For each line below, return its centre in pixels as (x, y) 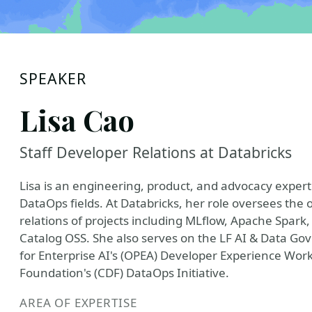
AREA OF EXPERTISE (78, 303)
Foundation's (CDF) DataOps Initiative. (124, 273)
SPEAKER (53, 78)
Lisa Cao (77, 119)
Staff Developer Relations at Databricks (156, 152)
